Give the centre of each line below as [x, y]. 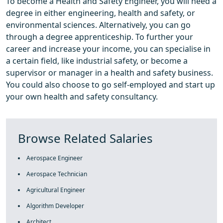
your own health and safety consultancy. [82, 97]
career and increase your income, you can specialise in [108, 49]
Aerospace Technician [57, 174]
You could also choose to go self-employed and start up [111, 85]
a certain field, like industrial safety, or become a [97, 61]
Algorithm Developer [55, 206]
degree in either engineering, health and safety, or [101, 13]
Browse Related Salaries [85, 138]
